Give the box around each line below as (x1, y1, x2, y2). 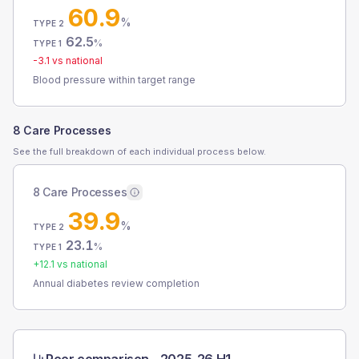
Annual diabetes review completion (33, 277, 200, 289)
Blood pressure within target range (33, 74, 196, 86)
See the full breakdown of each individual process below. (13, 146, 266, 157)
